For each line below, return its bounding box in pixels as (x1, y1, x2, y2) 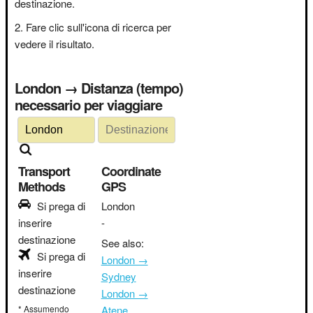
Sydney (101, 269, 136, 284)
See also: (101, 235, 144, 250)
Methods (18, 177, 65, 196)
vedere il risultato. (15, 36, 94, 51)
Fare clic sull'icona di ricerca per (26, 20, 171, 34)
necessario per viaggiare (15, 94, 162, 115)
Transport (18, 162, 70, 180)
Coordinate (101, 162, 161, 180)
